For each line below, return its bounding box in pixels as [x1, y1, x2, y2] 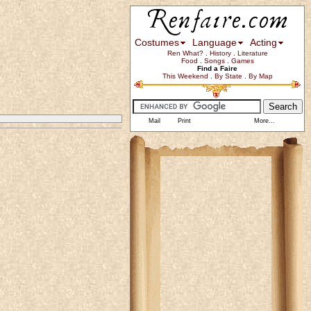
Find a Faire [197, 65, 237, 72]
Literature [237, 49, 268, 57]
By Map [248, 72, 273, 80]
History [209, 49, 231, 57]
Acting [250, 37, 277, 48]
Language [192, 37, 237, 48]
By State [214, 72, 242, 80]
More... [252, 117, 275, 124]
